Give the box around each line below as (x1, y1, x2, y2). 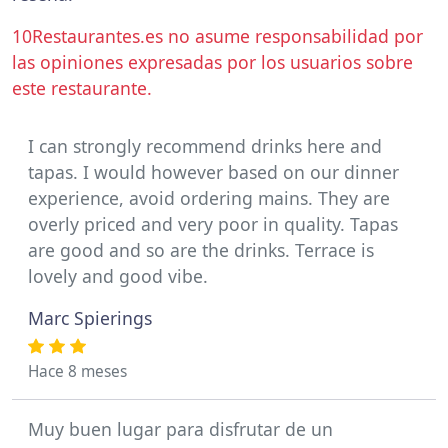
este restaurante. (12, 76, 152, 100)
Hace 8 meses (28, 361, 127, 382)
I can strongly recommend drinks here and (28, 134, 382, 158)
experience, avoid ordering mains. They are (28, 186, 390, 210)
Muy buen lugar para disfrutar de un (28, 417, 333, 441)
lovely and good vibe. (28, 264, 208, 288)
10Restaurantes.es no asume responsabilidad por (12, 24, 423, 48)
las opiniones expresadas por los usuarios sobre (12, 50, 413, 74)
